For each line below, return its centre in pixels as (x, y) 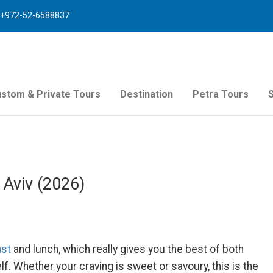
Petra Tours (221, 94)
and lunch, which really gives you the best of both (127, 249)
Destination (147, 94)
